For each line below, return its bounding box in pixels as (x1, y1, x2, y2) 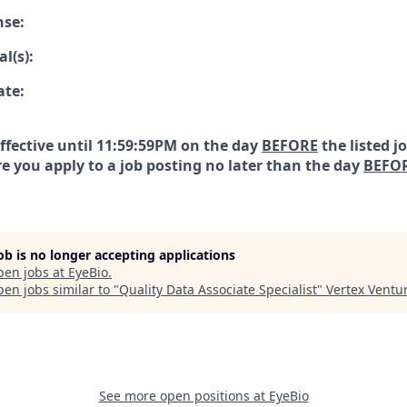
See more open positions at (98, 387, 269, 404)
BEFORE (262, 135, 318, 155)
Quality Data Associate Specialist (119, 281, 317, 298)
